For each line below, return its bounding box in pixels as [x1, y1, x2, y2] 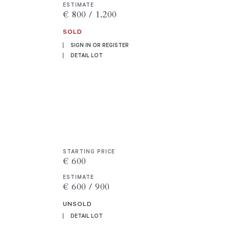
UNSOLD [63, 199, 93, 208]
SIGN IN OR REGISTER [71, 41, 129, 49]
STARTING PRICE [63, 147, 116, 155]
